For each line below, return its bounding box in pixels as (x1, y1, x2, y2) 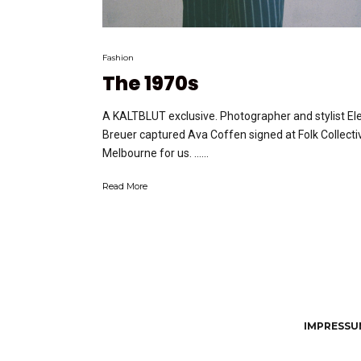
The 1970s (102, 70, 199, 98)
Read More (102, 180, 147, 193)
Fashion (102, 52, 134, 64)
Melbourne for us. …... (102, 147, 209, 160)
